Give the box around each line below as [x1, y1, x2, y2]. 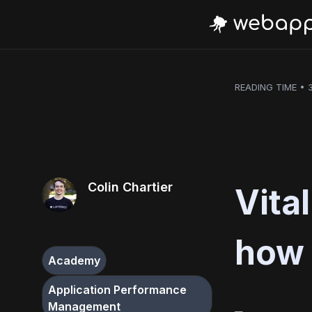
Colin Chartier [88, 180, 173, 194]
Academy [48, 253, 100, 267]
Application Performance [48, 283, 187, 297]
